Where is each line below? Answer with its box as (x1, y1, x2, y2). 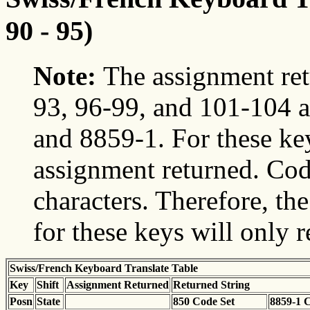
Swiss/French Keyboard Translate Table (10, 262, 198, 274)
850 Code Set (173, 295, 235, 307)
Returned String (173, 278, 250, 291)
